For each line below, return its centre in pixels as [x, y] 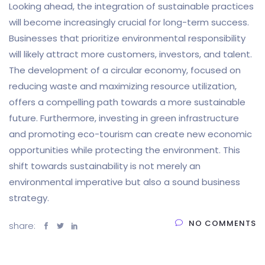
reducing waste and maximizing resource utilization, [123, 86]
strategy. [29, 198]
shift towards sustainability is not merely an [105, 166]
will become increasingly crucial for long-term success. [129, 22]
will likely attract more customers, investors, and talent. [130, 54]
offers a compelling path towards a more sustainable [127, 102]
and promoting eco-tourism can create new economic [130, 134]
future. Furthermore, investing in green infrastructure [124, 118]
